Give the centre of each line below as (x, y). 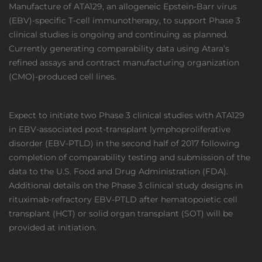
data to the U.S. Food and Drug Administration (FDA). (118, 171)
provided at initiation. (53, 227)
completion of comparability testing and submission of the (130, 157)
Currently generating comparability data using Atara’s (119, 49)
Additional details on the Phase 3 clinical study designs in (126, 185)
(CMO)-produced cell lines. (63, 77)
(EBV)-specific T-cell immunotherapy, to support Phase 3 (125, 20)
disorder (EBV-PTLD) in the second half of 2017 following (124, 143)
